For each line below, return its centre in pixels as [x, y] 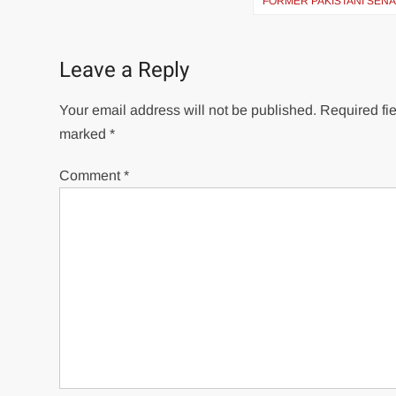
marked [85, 134]
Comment [92, 176]
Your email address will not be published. [188, 110]
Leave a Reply [125, 71]
